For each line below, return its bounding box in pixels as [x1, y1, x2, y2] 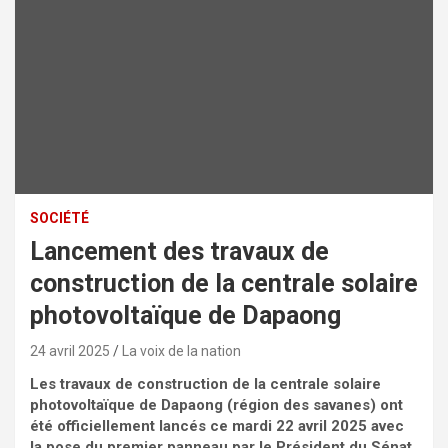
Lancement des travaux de [30, 237, 329, 267]
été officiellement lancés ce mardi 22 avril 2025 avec [30, 417, 404, 436]
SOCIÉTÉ [30, 210, 89, 227]
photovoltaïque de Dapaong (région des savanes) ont [30, 396, 403, 415]
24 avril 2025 [30, 343, 110, 360]
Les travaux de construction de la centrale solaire [30, 375, 381, 394]
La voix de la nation [122, 343, 241, 360]
